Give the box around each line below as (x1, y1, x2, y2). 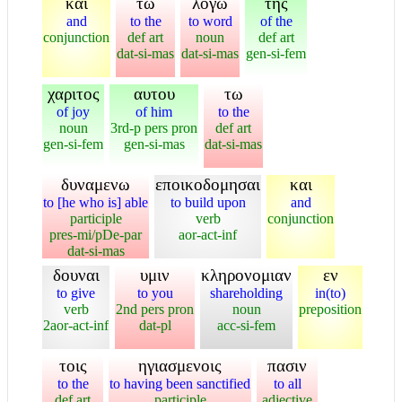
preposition (299, 301, 362, 317)
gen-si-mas (123, 135, 185, 152)
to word (188, 13, 232, 29)
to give (57, 284, 95, 301)
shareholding (210, 284, 283, 301)
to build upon (170, 194, 246, 210)
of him (135, 103, 172, 119)
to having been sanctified (109, 375, 250, 391)
